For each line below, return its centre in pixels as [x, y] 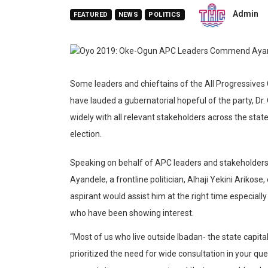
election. [87, 134]
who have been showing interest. [132, 213]
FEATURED [91, 15]
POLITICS [165, 15]
